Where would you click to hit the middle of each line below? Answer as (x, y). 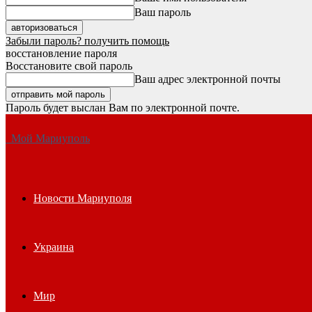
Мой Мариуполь (50, 138)
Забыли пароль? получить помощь (87, 41)
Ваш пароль (163, 12)
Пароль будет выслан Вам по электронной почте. (123, 108)
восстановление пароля (61, 53)
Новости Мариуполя (83, 198)
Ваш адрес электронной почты (208, 79)
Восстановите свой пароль (69, 66)
